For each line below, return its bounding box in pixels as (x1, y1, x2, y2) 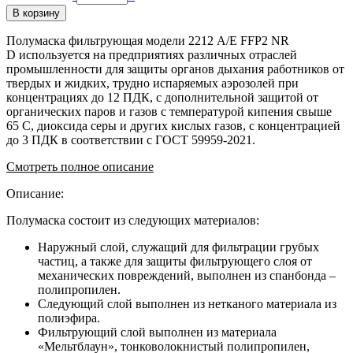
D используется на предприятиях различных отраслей (6, 48, 297, 62)
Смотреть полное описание (6, 160, 154, 174)
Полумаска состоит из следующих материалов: (6, 214, 259, 228)
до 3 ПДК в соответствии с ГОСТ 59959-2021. (6, 133, 255, 147)
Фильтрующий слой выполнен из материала (38, 325, 277, 340)
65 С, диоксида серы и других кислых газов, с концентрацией (6, 119, 340, 133)
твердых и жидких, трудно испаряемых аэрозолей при (6, 76, 299, 91)
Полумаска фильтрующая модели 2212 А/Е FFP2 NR (6, 34, 289, 48)
